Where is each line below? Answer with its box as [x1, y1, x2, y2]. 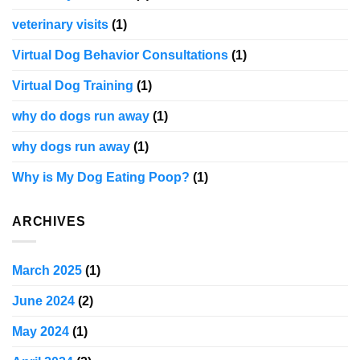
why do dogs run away [12, 109, 149, 124]
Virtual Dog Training [12, 79, 133, 93]
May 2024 [12, 324, 69, 338]
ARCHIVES [12, 215, 86, 229]
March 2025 [12, 263, 82, 277]
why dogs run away [12, 140, 130, 154]
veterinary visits [12, 18, 108, 32]
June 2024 [12, 293, 75, 308]
